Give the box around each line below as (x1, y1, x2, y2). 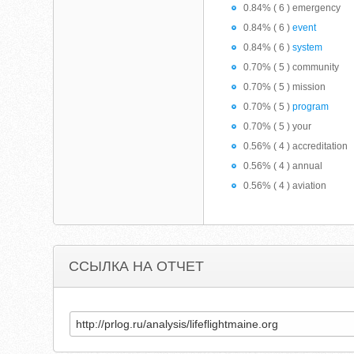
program (292, 101, 330, 112)
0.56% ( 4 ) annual (243, 160, 323, 171)
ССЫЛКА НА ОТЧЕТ (69, 258, 205, 274)
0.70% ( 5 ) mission (243, 81, 326, 92)
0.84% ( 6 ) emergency (243, 2, 341, 13)
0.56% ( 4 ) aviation (243, 180, 327, 191)
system (292, 42, 323, 53)
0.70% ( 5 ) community (243, 62, 340, 73)
